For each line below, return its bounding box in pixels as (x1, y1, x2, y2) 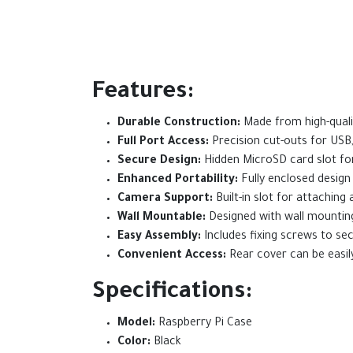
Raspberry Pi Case (155, 318, 252, 330)
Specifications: (92, 281, 252, 306)
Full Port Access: (117, 136, 209, 149)
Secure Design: (117, 155, 201, 168)
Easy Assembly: (117, 231, 201, 243)
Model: (117, 318, 155, 330)
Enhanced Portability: (117, 174, 238, 187)
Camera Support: (117, 193, 213, 206)
